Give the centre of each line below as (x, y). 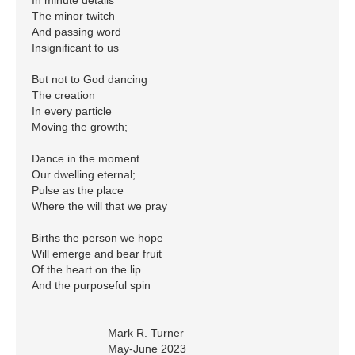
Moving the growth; (80, 126)
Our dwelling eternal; (84, 174)
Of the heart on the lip (86, 269)
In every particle (72, 111)
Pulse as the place (78, 190)
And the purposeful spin (91, 285)
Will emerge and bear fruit (97, 253)
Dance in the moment (86, 158)
